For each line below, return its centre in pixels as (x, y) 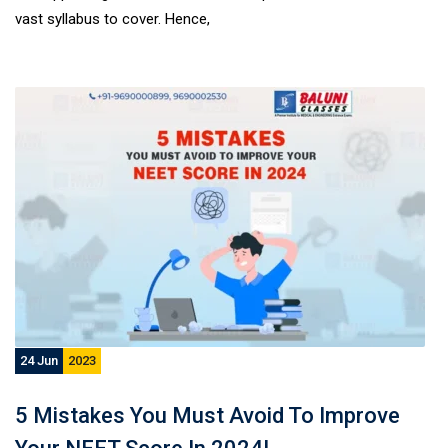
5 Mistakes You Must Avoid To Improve (207, 415)
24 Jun (39, 360)
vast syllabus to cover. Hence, (112, 19)
